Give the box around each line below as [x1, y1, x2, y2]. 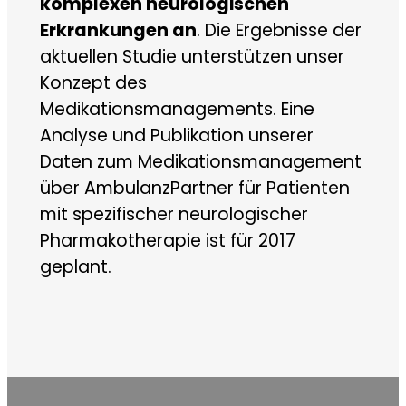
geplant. [39, 254, 111, 279]
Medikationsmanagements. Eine [39, 96, 314, 121]
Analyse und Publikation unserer [39, 122, 314, 148]
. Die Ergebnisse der [196, 17, 362, 43]
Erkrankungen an [39, 17, 197, 43]
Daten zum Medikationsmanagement [39, 149, 362, 174]
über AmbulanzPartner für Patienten [39, 175, 350, 200]
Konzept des [39, 70, 147, 95]
